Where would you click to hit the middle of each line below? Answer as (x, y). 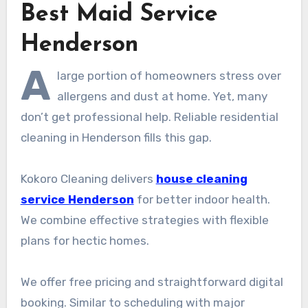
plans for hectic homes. (85, 240)
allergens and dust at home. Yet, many (162, 96)
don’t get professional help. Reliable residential (149, 117)
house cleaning (201, 178)
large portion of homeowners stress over (169, 75)
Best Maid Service (119, 15)
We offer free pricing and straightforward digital (152, 282)
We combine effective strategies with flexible (144, 220)
